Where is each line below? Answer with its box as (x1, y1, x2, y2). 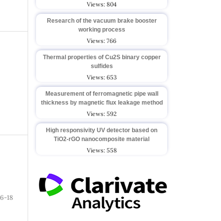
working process (78, 26, 125, 33)
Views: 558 (86, 146, 117, 154)
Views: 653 (86, 73, 117, 81)
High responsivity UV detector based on (46, 126, 157, 134)
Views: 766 (87, 37, 116, 44)
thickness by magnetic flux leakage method (40, 99, 163, 106)
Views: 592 (87, 110, 116, 117)
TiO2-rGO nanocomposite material (54, 135, 149, 143)
